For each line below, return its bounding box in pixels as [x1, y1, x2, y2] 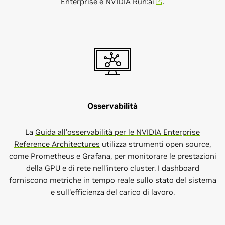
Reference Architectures [14, 139, 100, 149]
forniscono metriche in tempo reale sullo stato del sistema [9, 175, 216, 185]
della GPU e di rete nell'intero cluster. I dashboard [26, 163, 199, 173]
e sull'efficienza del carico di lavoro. [50, 187, 175, 197]
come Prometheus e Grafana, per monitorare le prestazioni [9, 151, 216, 161]
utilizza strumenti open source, [100, 139, 211, 149]
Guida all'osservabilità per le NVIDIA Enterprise [35, 127, 200, 137]
